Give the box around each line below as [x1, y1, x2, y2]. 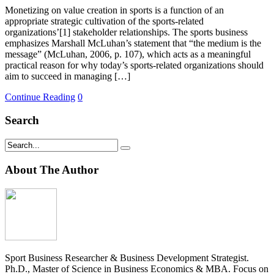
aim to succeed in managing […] [5, 70, 130, 81]
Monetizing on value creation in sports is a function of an [5, 4, 224, 15]
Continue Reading [5, 91, 75, 102]
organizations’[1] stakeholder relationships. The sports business [5, 26, 248, 37]
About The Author [5, 163, 98, 176]
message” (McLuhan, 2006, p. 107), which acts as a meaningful [5, 48, 251, 59]
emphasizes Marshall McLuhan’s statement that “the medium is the [5, 37, 261, 48]
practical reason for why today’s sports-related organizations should [5, 59, 264, 70]
